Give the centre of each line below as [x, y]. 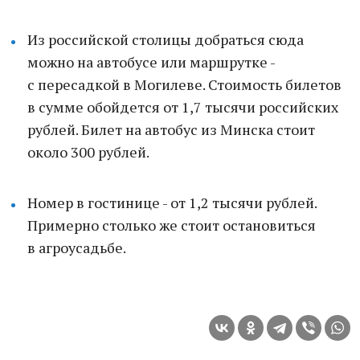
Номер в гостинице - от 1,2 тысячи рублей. [172, 202]
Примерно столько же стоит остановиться [172, 225]
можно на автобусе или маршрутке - [151, 62]
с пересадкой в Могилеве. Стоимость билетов [184, 84]
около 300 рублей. [88, 152]
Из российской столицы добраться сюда [166, 39]
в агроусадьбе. [77, 247]
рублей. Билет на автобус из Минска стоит [171, 129]
